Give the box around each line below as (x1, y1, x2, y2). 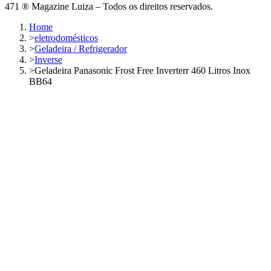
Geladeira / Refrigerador (34, 43, 127, 54)
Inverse (34, 54, 62, 65)
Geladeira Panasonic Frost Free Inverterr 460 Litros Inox (34, 65, 250, 76)
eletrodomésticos (34, 32, 98, 43)
